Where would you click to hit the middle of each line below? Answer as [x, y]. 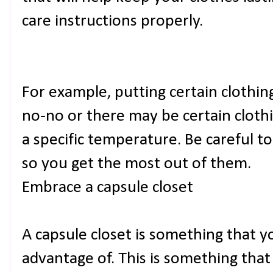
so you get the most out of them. [136, 164]
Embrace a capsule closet [108, 188]
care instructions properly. [112, 21]
